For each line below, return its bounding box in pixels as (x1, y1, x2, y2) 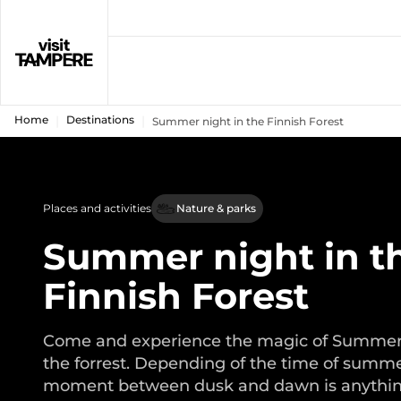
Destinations (66, 113, 134, 126)
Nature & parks (176, 201, 256, 215)
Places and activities (43, 201, 151, 215)
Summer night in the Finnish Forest (152, 114, 344, 128)
